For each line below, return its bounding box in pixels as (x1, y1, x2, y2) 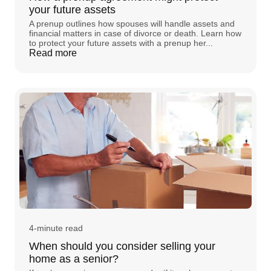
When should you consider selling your (29, 240, 215, 252)
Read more (29, 47, 77, 58)
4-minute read (29, 223, 83, 233)
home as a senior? (29, 252, 119, 265)
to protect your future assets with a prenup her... (29, 38, 213, 48)
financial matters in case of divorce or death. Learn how (29, 28, 241, 38)
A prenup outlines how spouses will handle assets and (29, 18, 235, 28)
